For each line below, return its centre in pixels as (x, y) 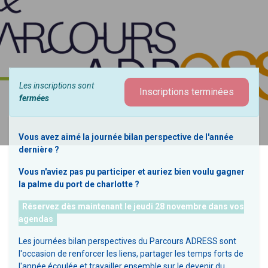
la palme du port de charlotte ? (79, 184)
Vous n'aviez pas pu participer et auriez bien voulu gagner (132, 171)
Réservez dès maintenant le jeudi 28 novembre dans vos (133, 206)
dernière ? (40, 149)
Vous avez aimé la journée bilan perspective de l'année (126, 137)
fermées (34, 98)
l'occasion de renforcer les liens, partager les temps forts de (131, 253)
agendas (36, 219)
